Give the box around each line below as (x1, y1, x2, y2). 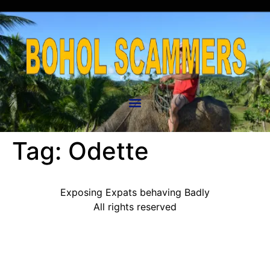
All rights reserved (93, 201, 177, 213)
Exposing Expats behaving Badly (60, 186, 210, 198)
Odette (68, 136, 149, 166)
